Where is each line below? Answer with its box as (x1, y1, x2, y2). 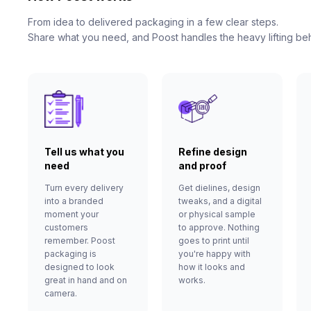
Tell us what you (44, 145, 124, 158)
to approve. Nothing (178, 221, 260, 233)
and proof (178, 159, 227, 171)
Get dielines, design (178, 182, 261, 193)
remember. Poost (44, 235, 115, 246)
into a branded (44, 195, 103, 206)
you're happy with (178, 248, 251, 259)
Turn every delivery (44, 182, 124, 193)
